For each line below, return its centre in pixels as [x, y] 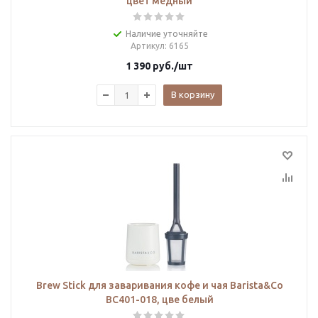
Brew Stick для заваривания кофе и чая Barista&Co [159, 285]
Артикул [147, 46]
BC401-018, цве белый [159, 300]
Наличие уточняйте [166, 34]
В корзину [193, 94]
